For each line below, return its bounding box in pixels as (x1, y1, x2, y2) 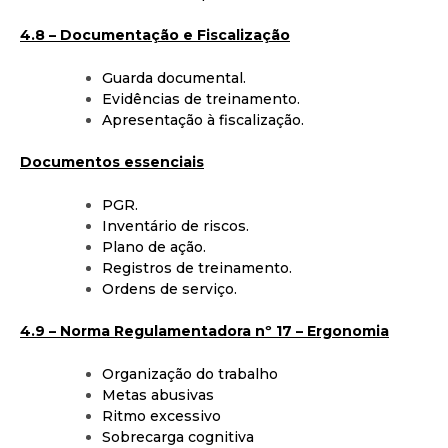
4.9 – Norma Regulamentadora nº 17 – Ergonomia (20, 321, 389, 340)
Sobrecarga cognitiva (102, 427, 254, 446)
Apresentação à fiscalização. (102, 110, 304, 129)
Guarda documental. (102, 68, 246, 87)
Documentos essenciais (20, 152, 204, 171)
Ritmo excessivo (102, 406, 221, 425)
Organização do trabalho (102, 364, 278, 383)
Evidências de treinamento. (102, 89, 300, 108)
